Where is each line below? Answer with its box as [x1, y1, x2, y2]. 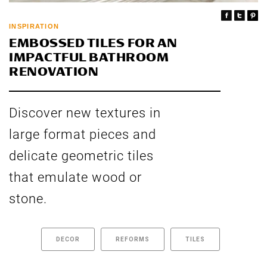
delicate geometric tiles [9, 148, 154, 164]
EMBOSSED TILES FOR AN [9, 35, 178, 52]
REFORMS [116, 236, 150, 243]
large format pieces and [9, 127, 156, 142]
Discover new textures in [9, 105, 161, 121]
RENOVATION [9, 63, 98, 80]
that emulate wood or [9, 170, 142, 185]
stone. [9, 191, 47, 207]
